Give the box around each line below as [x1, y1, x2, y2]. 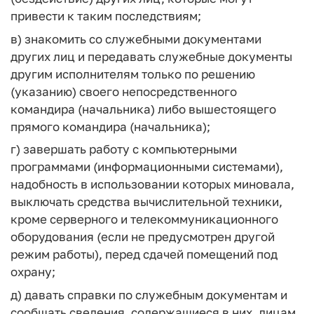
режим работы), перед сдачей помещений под [11, 247, 278, 261]
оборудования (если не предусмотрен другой [11, 229, 275, 244]
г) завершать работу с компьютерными [11, 142, 237, 156]
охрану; [11, 264, 55, 279]
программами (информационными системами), [11, 159, 283, 174]
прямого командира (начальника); [11, 118, 210, 134]
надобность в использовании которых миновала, [11, 177, 294, 191]
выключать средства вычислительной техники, [11, 194, 282, 209]
